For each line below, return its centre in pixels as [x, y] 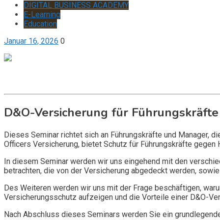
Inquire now [24, 85]
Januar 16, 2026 [31, 41]
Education [40, 24]
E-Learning [42, 14]
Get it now [21, 76]
